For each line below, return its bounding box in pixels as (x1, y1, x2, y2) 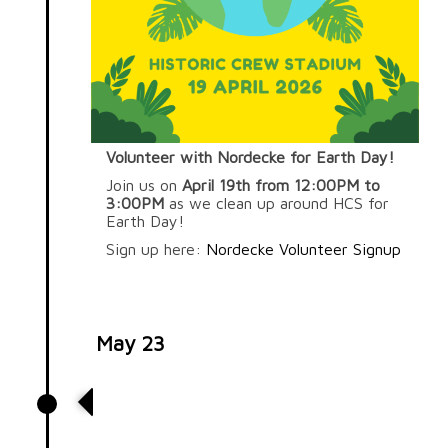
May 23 (96, 330, 166, 355)
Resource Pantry (106, 411, 256, 435)
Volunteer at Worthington (106, 388, 343, 412)
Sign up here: (106, 239, 207, 258)
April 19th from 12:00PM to (182, 175, 381, 194)
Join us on (106, 175, 183, 194)
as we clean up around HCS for (164, 193, 390, 212)
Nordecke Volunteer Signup (206, 239, 402, 258)
